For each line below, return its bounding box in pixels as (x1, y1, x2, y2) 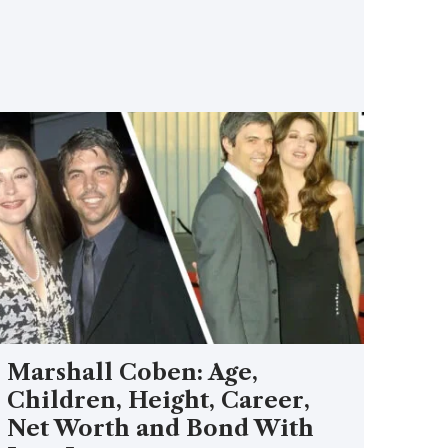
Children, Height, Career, (7, 386, 311, 414)
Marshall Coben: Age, (7, 358, 259, 386)
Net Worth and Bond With (7, 414, 315, 442)
